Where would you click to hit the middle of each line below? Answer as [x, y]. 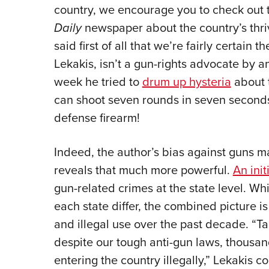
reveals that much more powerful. [143, 170]
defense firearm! [98, 118]
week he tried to [98, 82]
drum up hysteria [186, 82]
